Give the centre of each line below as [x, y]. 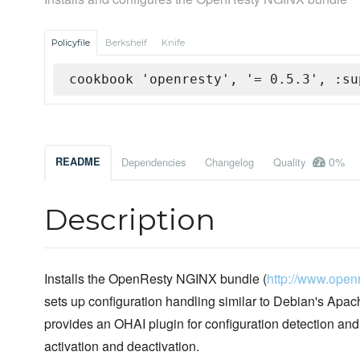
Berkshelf [126, 43]
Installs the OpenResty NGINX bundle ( [155, 279]
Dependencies [153, 162]
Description [130, 220]
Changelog [229, 162]
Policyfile [71, 43]
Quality [291, 162]
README [78, 162]
